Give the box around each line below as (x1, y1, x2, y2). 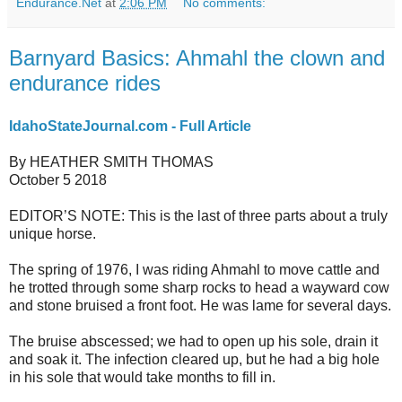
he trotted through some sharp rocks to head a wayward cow (9, 280, 389, 295)
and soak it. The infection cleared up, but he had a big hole (9, 352, 380, 367)
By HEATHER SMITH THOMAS (9, 154, 214, 170)
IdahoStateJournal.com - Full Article (9, 118, 251, 134)
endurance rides (9, 71, 161, 96)
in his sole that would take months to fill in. (9, 370, 275, 385)
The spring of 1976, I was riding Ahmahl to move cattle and (9, 262, 380, 277)
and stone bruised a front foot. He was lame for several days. (9, 298, 391, 313)
